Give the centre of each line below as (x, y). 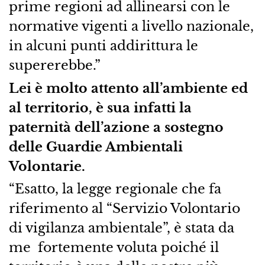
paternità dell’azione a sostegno (116, 127)
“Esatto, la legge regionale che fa (115, 189)
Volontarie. (47, 166)
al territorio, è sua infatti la (100, 107)
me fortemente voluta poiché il (114, 248)
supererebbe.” (54, 65)
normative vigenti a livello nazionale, (131, 26)
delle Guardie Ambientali (96, 146)
